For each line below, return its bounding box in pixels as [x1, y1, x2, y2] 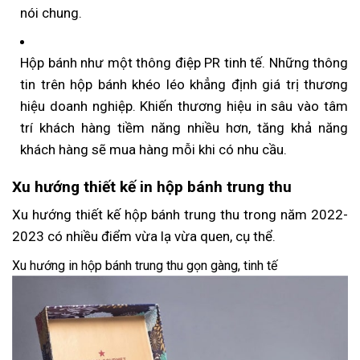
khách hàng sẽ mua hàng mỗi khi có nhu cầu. [20, 141, 287, 158]
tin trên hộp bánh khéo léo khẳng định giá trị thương [20, 76, 348, 93]
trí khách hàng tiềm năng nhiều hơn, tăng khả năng [20, 120, 348, 137]
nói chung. [20, 5, 82, 22]
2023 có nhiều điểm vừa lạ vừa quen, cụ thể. [12, 228, 276, 245]
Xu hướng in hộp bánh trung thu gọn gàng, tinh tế [12, 258, 277, 274]
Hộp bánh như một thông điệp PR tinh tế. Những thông [20, 55, 348, 72]
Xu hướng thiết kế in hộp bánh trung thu [12, 177, 292, 196]
